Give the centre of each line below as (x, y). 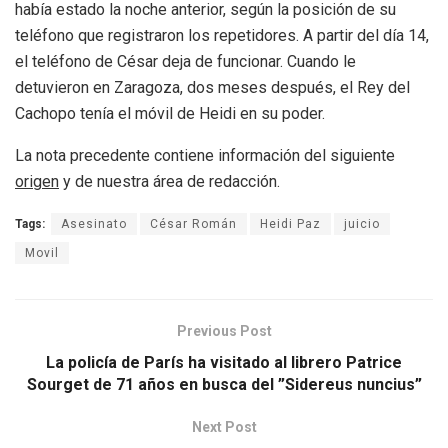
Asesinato (94, 224)
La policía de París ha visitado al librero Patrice (224, 363)
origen (37, 182)
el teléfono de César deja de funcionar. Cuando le (185, 62)
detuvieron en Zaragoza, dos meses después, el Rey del (212, 88)
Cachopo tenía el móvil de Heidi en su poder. (170, 114)
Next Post (224, 427)
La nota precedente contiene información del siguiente (205, 156)
